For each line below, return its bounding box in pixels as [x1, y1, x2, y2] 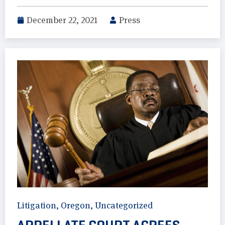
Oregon [61, 200, 90, 211]
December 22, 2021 [27, 15, 97, 25]
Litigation [17, 200, 56, 211]
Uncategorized [95, 200, 153, 211]
